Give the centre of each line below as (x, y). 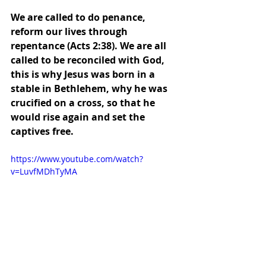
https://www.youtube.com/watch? (77, 159)
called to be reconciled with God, (89, 60)
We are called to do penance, (79, 18)
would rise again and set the (79, 117)
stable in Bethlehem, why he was (90, 89)
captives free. (42, 132)
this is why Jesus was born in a (84, 75)
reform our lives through (70, 32)
